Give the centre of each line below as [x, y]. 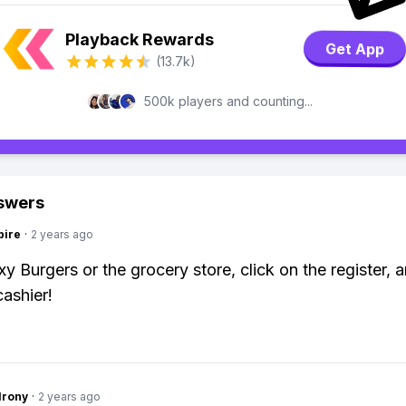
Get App [355, 49]
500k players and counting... [228, 101]
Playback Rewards [140, 39]
